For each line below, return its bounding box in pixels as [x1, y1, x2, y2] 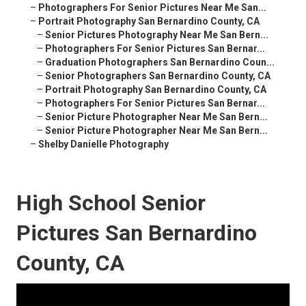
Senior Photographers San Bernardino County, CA [45, 70, 270, 82]
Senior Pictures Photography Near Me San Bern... [45, 29, 268, 41]
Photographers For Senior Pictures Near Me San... [38, 2, 266, 14]
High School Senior [16, 190, 206, 217]
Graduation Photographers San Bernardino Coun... [45, 57, 275, 68]
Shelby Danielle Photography [38, 139, 169, 150]
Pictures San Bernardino [16, 220, 257, 247]
